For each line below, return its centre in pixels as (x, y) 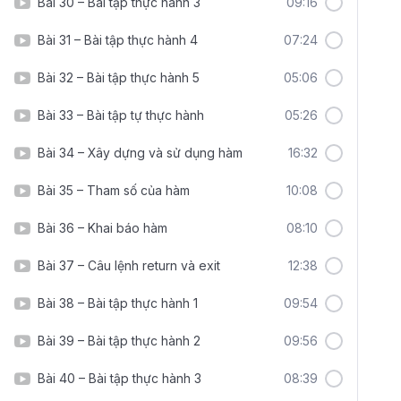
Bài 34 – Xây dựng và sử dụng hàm (140, 153)
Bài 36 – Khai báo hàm (102, 228)
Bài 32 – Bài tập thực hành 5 (119, 77)
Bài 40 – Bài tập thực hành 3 (119, 378)
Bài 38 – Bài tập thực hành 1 (118, 303)
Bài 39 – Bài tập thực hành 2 (119, 341)
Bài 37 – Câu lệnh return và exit (129, 265)
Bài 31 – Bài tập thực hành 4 (118, 40)
